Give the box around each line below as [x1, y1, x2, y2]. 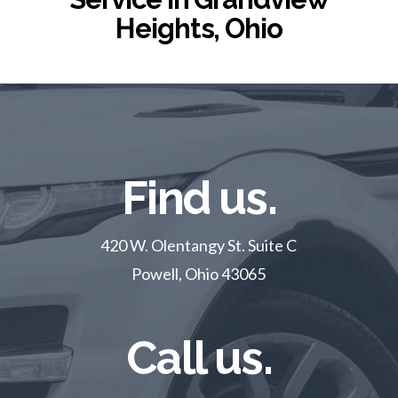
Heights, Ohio [115, 12, 283, 44]
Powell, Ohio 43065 [131, 263, 267, 283]
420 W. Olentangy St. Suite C [100, 235, 298, 255]
